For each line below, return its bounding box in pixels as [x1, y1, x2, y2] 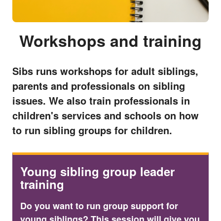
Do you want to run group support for [20, 199, 178, 212]
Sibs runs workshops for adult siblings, [12, 63, 198, 78]
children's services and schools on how [12, 108, 199, 122]
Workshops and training [19, 29, 202, 52]
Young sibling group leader [20, 162, 175, 180]
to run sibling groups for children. [12, 122, 172, 137]
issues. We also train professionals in [12, 93, 190, 108]
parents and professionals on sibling [12, 78, 185, 93]
